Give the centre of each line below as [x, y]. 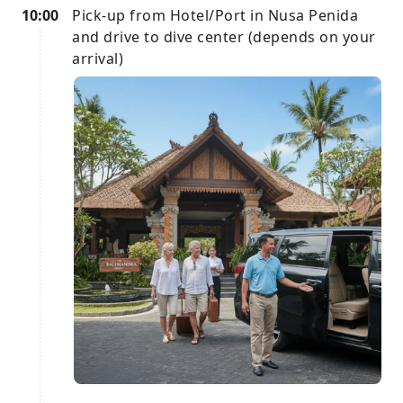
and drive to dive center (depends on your [224, 37]
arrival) [98, 58]
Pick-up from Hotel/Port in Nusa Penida [215, 15]
